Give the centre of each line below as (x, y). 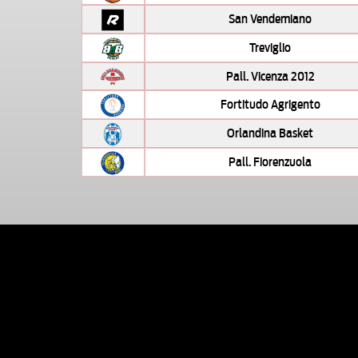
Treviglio (270, 46)
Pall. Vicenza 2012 (270, 75)
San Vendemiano (270, 17)
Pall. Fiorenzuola (270, 161)
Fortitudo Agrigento (270, 103)
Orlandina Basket (270, 132)
